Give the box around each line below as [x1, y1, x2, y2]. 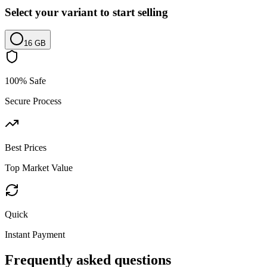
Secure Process [5, 96, 61, 107]
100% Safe [5, 76, 46, 86]
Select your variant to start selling [5, 5, 168, 18]
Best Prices [5, 142, 46, 153]
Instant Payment [5, 229, 65, 240]
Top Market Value [5, 163, 73, 173]
